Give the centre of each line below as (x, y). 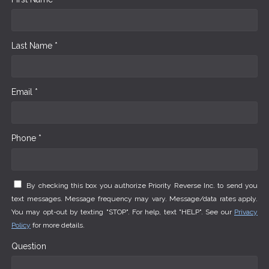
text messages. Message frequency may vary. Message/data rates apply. (134, 199)
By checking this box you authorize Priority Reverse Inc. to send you (142, 186)
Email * (25, 92)
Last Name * (35, 45)
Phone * (26, 138)
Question (29, 246)
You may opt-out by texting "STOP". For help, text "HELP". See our (123, 212)
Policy (21, 225)
